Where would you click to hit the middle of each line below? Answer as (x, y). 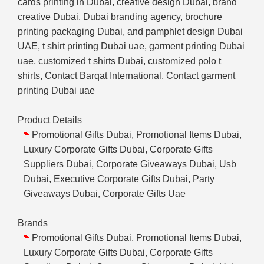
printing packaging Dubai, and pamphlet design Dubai (130, 32)
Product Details (50, 120)
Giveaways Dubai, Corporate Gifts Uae (105, 194)
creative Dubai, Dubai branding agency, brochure (120, 17)
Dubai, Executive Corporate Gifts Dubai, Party (119, 179)
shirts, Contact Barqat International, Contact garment (126, 76)
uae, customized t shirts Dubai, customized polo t (119, 61)
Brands (33, 223)
